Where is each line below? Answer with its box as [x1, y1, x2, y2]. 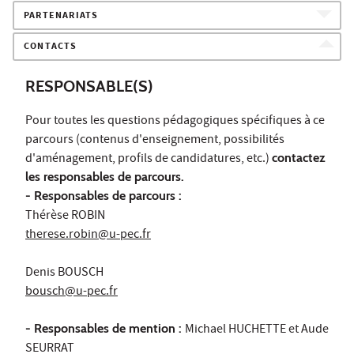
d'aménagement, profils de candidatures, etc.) [25, 149, 272, 169]
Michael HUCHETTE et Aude [185, 320, 329, 340]
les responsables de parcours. [25, 168, 187, 184]
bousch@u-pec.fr [25, 282, 118, 302]
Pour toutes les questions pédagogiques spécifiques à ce [25, 111, 325, 131]
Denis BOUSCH [25, 263, 104, 283]
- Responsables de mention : [25, 320, 185, 336]
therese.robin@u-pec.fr [25, 225, 151, 245]
